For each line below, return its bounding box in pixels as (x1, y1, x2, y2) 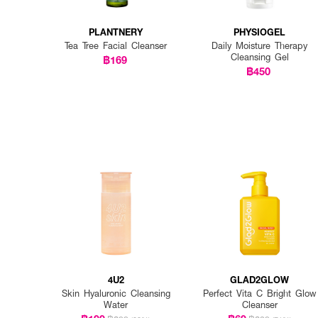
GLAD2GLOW (230, 273, 290, 287)
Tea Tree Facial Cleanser (65, 38, 168, 52)
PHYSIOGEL (234, 24, 286, 38)
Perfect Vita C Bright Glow (203, 287, 317, 300)
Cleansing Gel (230, 50, 289, 63)
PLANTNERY (89, 24, 143, 38)
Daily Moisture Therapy (212, 38, 308, 52)
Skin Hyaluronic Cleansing (61, 287, 170, 300)
